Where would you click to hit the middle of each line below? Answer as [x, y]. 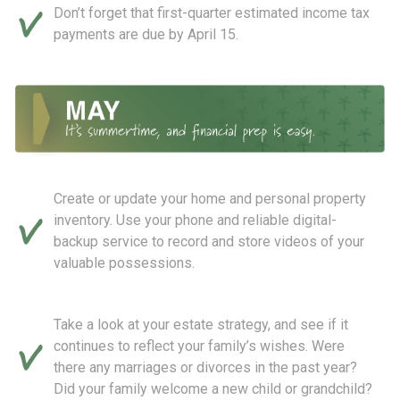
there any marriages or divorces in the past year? [205, 367]
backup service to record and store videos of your [209, 241]
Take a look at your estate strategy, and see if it [201, 324]
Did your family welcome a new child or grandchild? [213, 388]
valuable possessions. [124, 262]
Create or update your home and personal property [210, 198]
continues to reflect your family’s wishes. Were [199, 346]
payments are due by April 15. [146, 35]
